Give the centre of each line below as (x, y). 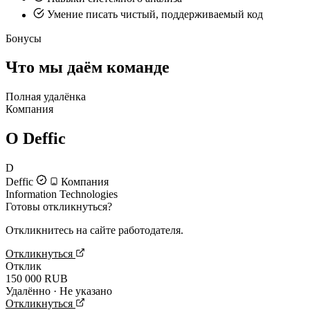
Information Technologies (62, 194)
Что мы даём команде (88, 67)
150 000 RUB (37, 279)
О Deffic (36, 139)
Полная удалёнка (46, 97)
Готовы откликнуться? (59, 207)
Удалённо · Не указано (59, 291)
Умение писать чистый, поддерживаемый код (155, 15)
